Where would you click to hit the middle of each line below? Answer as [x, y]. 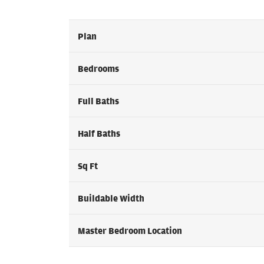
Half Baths [99, 133]
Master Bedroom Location [130, 231]
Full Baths [98, 101]
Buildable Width [111, 198]
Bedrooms [98, 69]
